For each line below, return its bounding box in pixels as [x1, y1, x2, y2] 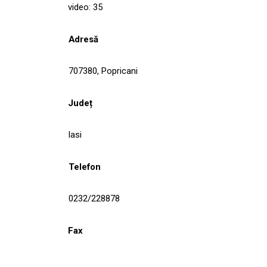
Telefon [69, 161, 101, 172]
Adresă [69, 33, 98, 45]
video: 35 [68, 1, 103, 13]
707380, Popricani [69, 65, 138, 76]
